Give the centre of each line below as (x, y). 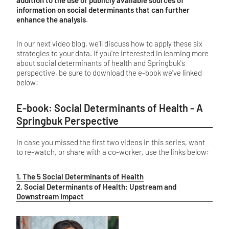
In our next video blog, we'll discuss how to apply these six (109, 43)
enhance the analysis (51, 19)
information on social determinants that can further (103, 9)
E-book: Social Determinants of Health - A (110, 108)
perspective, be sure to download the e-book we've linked (109, 72)
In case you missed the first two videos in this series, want (111, 142)
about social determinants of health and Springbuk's (101, 63)
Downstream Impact (50, 196)
